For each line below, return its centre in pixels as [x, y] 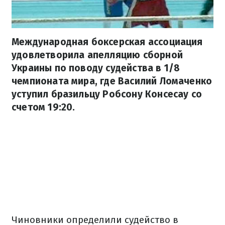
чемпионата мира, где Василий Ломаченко [112, 81]
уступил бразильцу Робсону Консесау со [107, 94]
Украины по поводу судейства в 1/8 [96, 68]
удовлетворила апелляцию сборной [97, 55]
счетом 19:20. [43, 107]
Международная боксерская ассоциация [107, 42]
